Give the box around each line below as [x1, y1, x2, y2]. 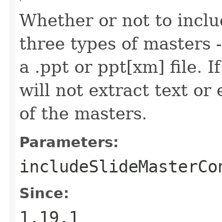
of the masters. [19, 103, 147, 123]
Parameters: [19, 133, 119, 151]
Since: [19, 184, 69, 202]
